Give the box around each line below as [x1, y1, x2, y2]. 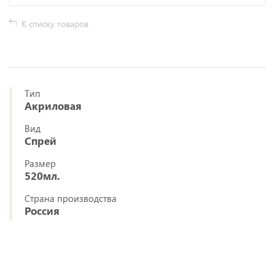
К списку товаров [21, 18, 88, 29]
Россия [25, 204, 60, 218]
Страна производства [25, 192, 117, 204]
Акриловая [25, 99, 82, 113]
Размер [25, 157, 56, 169]
